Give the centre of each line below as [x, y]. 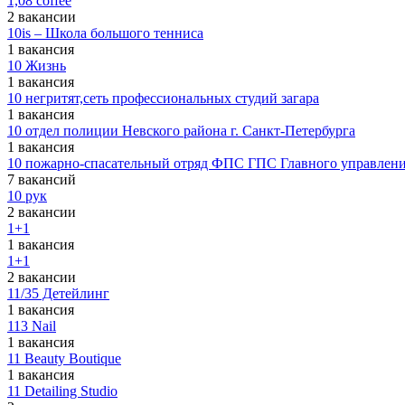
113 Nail [32, 326]
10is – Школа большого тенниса [105, 33]
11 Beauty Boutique [64, 358]
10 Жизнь [37, 66]
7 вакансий [42, 179]
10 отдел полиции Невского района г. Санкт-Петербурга [181, 131]
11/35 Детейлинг [58, 293]
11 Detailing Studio [62, 391]
